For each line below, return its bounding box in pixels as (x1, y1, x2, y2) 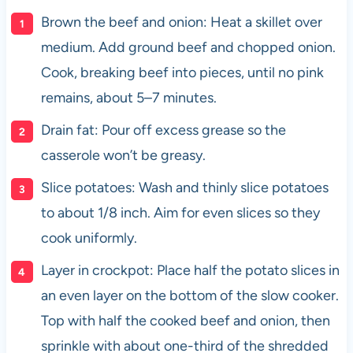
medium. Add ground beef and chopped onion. (40, 38, 336, 56)
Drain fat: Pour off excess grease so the (40, 121, 286, 139)
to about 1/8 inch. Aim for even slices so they (40, 203, 320, 221)
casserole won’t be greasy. (40, 146, 206, 164)
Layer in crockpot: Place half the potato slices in (40, 261, 340, 279)
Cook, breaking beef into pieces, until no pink (40, 63, 324, 81)
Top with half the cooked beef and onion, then (40, 311, 330, 329)
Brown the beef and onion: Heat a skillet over (40, 13, 322, 31)
